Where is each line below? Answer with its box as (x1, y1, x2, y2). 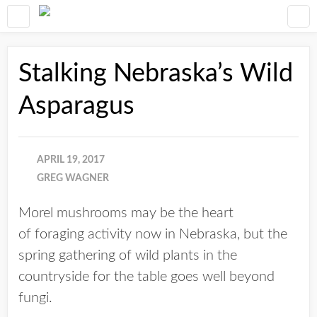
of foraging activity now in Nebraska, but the (18, 227, 287, 241)
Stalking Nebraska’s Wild (18, 61, 293, 86)
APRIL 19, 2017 (37, 155, 105, 165)
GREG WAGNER (37, 173, 109, 183)
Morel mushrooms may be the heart (18, 206, 234, 220)
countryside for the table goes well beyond (18, 270, 275, 284)
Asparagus (18, 93, 134, 119)
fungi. (18, 291, 52, 305)
